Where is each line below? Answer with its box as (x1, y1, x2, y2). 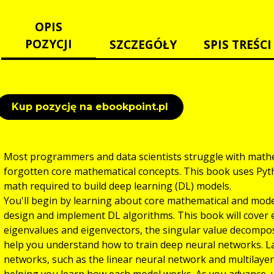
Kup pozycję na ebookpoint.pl (12, 100, 168, 113)
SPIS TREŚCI (204, 35, 272, 53)
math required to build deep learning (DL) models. (4, 179, 231, 193)
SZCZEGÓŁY (109, 35, 177, 53)
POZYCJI (24, 35, 72, 52)
